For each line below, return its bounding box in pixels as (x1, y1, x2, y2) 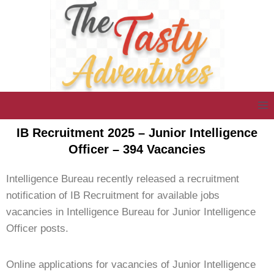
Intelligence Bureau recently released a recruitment (6, 172, 239, 185)
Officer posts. (6, 222, 68, 234)
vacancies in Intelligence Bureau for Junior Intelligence (6, 206, 256, 218)
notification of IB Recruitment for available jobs (6, 189, 220, 201)
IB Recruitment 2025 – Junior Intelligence (17, 125, 257, 139)
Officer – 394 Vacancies (68, 142, 206, 156)
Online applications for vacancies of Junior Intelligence (6, 258, 256, 270)
